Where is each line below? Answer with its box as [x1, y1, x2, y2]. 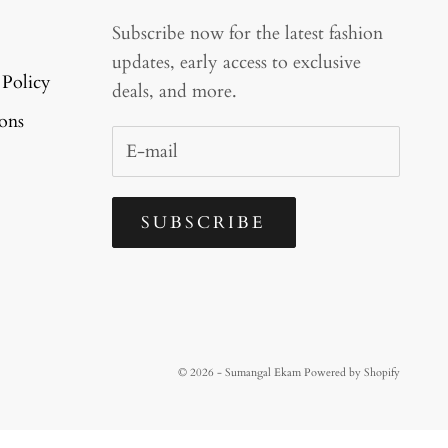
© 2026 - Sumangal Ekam [178, 365, 304, 381]
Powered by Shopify [304, 365, 400, 381]
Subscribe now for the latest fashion [112, 20, 383, 46]
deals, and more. [112, 78, 237, 104]
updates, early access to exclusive [112, 49, 361, 75]
